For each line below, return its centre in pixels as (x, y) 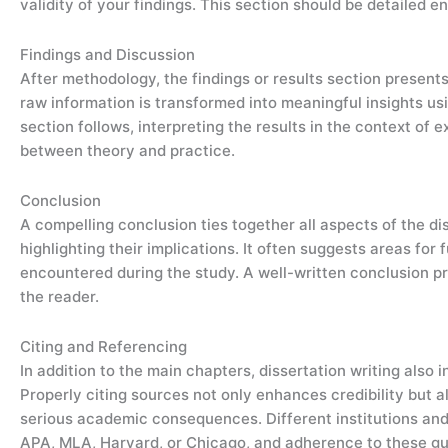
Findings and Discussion (107, 54)
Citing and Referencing (103, 347)
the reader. (59, 296)
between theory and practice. (127, 150)
